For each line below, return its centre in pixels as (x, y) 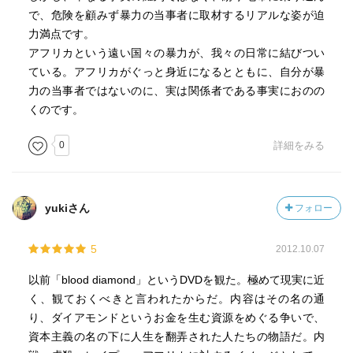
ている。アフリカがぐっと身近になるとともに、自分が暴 (176, 72)
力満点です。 (61, 34)
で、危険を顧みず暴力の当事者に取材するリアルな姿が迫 (176, 15)
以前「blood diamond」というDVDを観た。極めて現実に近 (176, 280)
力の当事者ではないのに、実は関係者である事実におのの (176, 91)
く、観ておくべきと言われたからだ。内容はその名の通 (176, 299)
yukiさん (67, 208)
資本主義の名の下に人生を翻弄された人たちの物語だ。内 (176, 336)
